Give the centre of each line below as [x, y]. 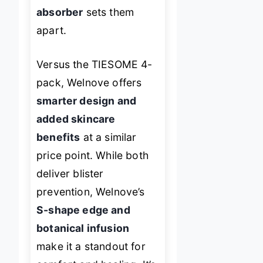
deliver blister [70, 173]
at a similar [108, 137]
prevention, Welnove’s [91, 191]
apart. [52, 31]
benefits [58, 137]
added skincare [76, 119]
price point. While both [92, 155]
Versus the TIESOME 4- [95, 64]
